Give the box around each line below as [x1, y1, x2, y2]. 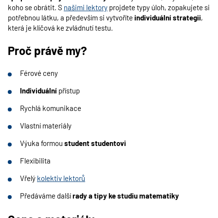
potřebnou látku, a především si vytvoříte [8, 13, 134, 22]
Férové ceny [20, 69, 58, 77]
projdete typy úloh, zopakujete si [108, 3, 210, 12]
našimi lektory [64, 3, 108, 12]
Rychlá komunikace [20, 104, 81, 112]
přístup [57, 86, 80, 95]
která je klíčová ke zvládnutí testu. [8, 23, 113, 32]
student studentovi [64, 139, 126, 147]
